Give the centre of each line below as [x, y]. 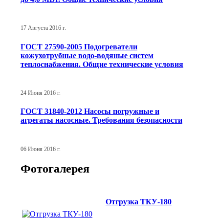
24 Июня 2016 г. [41, 93]
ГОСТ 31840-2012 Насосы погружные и [90, 111]
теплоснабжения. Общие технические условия [102, 64]
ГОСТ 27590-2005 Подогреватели [79, 46]
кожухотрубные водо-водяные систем [87, 55]
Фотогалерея [55, 169]
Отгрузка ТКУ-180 [139, 201]
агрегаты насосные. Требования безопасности [101, 120]
